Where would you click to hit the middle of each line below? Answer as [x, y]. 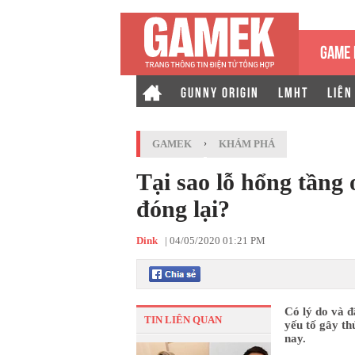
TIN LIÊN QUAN [183, 320]
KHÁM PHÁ [247, 144]
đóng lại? [183, 209]
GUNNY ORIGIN [220, 91]
